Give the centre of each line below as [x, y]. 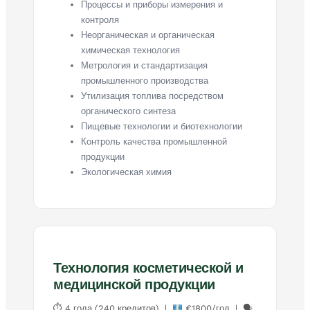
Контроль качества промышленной [154, 141]
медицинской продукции [134, 284]
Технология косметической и [148, 267]
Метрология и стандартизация [144, 65]
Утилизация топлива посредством [152, 95]
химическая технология [130, 50]
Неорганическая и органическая [148, 35]
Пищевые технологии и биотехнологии [162, 126]
